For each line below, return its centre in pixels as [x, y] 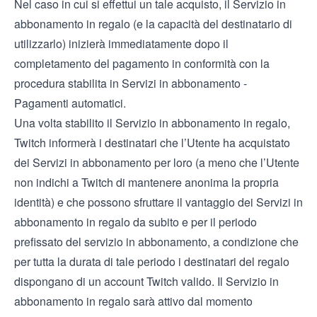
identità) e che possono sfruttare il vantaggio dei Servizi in [158, 202]
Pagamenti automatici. [70, 103]
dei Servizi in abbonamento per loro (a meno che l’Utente [157, 162]
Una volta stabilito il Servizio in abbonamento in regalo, [152, 123]
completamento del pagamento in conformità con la [142, 63]
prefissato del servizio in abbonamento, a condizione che [156, 242]
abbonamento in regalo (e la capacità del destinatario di [153, 24]
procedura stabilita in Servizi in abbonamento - [131, 83]
